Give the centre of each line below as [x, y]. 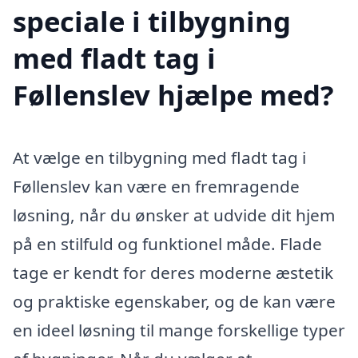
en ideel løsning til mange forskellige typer [179, 330]
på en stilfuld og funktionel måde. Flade [167, 243]
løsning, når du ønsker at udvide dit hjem [174, 215]
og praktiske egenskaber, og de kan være [174, 301]
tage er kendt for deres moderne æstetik [173, 272]
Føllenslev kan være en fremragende [156, 186]
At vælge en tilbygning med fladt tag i [159, 157]
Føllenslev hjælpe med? [173, 94]
